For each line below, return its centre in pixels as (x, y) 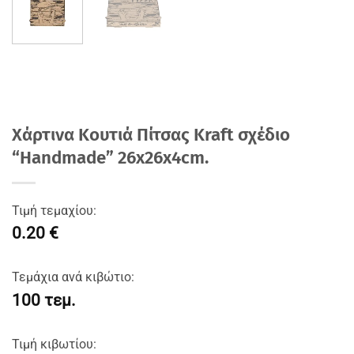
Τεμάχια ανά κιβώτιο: (73, 277)
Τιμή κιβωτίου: (54, 344)
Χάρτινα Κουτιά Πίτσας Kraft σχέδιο (151, 134)
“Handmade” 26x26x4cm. (110, 157)
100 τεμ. (44, 300)
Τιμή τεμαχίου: (54, 210)
